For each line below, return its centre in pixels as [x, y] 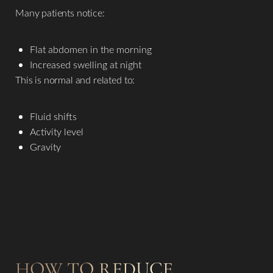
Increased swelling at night [86, 65]
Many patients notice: [60, 13]
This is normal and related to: [75, 80]
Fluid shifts [53, 116]
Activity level [57, 132]
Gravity [45, 147]
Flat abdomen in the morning [91, 49]
